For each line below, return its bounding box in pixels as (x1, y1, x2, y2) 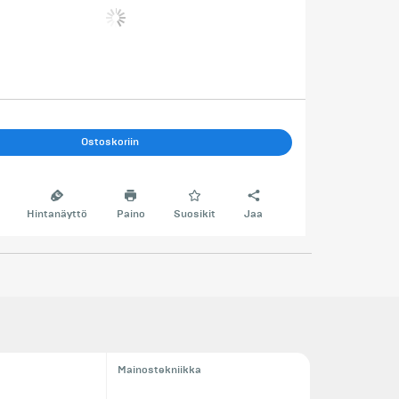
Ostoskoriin (81, 134, 140, 149)
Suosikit (173, 208, 216, 222)
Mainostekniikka (117, 363, 201, 377)
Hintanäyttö (27, 208, 88, 222)
